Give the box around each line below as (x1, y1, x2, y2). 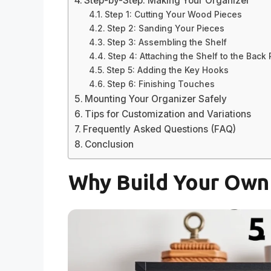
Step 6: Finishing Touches (106, 79, 215, 90)
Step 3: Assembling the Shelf (106, 38, 227, 48)
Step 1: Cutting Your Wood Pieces (104, 10, 242, 20)
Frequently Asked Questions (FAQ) (83, 123, 237, 135)
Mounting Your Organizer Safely (85, 93, 227, 105)
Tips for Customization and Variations (85, 108, 252, 120)
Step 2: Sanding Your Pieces (106, 24, 224, 34)
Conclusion (85, 139, 134, 151)
